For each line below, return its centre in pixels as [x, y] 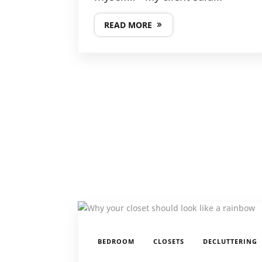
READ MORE [128, 25]
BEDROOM [116, 241]
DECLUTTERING [230, 241]
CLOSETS [169, 241]
